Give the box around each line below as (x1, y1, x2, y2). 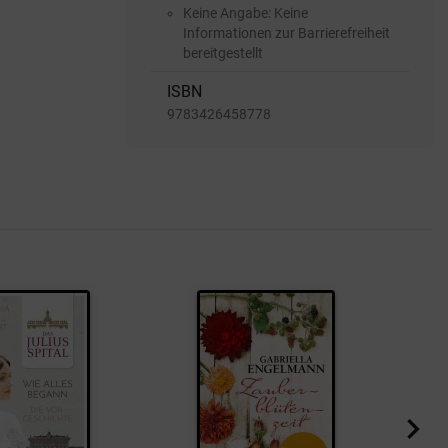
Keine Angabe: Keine (183, 4, 308, 21)
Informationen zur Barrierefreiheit (183, 24, 390, 41)
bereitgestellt (183, 44, 263, 61)
